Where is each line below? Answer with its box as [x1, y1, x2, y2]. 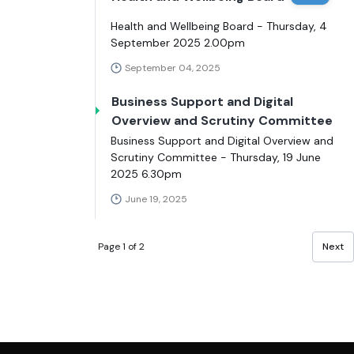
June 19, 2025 [125, 192, 187, 205]
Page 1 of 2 [98, 240, 145, 254]
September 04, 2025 [125, 61, 220, 74]
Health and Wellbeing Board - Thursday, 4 [111, 18, 327, 33]
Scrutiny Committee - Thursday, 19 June [111, 149, 321, 164]
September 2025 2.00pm [111, 35, 245, 50]
